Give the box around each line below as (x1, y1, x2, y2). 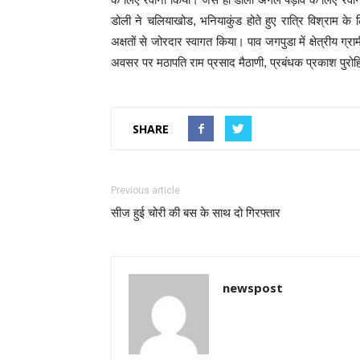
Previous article (111, 185, 180, 196)
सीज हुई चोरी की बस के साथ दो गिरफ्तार (111, 206, 280, 220)
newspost (223, 280, 283, 296)
